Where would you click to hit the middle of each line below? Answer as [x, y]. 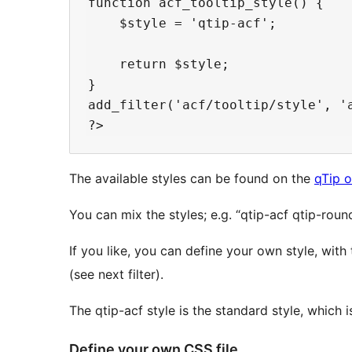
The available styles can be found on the [192, 178]
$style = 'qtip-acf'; [182, 23]
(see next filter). [116, 274]
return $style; [159, 64]
